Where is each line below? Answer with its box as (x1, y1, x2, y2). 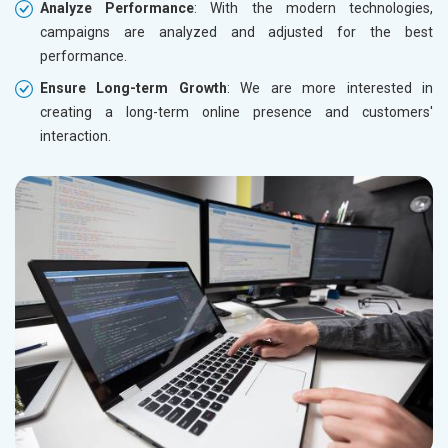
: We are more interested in (226, 79, 434, 96)
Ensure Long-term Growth (40, 79, 227, 96)
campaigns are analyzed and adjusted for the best (40, 23, 433, 40)
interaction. (40, 127, 111, 144)
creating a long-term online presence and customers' (40, 103, 433, 120)
